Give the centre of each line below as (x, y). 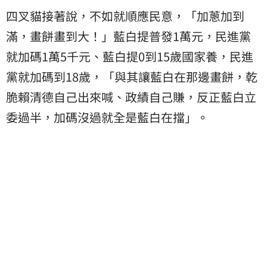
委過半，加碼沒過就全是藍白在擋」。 (107, 117)
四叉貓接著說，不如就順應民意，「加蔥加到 (125, 15)
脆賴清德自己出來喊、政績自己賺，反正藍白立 (131, 97)
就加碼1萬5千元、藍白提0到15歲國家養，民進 (130, 56)
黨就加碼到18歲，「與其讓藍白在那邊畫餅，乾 (132, 76)
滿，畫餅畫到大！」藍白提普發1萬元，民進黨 (128, 36)
